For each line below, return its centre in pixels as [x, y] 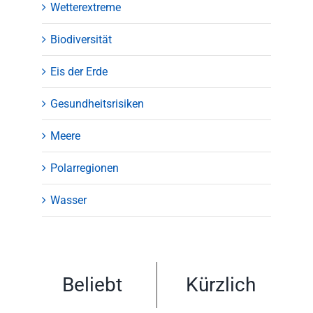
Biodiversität [81, 39]
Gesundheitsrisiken [97, 103]
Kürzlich [221, 284]
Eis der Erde [79, 71]
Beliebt [92, 284]
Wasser [68, 200]
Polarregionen [85, 168]
